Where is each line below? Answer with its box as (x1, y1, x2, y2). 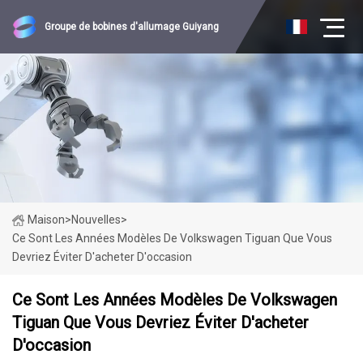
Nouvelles (71, 213, 121, 226)
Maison (28, 213, 65, 226)
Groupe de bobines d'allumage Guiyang (45, 21, 219, 32)
